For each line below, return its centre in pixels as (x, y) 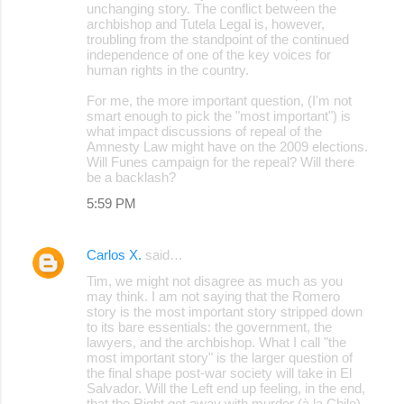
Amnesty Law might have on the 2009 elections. (227, 146)
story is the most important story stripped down (225, 311)
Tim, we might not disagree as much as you (215, 280)
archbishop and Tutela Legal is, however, (206, 23)
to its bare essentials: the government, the (209, 326)
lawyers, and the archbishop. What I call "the (216, 342)
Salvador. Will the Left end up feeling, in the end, (226, 388)
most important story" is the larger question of (220, 357)
